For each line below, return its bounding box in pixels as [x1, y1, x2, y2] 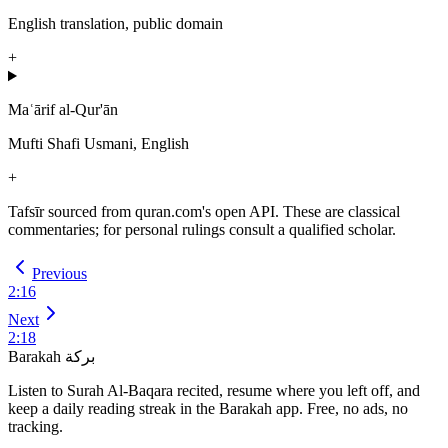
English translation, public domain [8, 15, 223, 33]
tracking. [8, 418, 63, 436]
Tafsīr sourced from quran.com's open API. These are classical [8, 203, 400, 221]
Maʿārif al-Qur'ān [8, 101, 118, 119]
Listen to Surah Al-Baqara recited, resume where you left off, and [8, 382, 420, 400]
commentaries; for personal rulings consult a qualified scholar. [8, 221, 396, 239]
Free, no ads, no [303, 400, 408, 418]
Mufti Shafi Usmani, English [8, 135, 189, 153]
